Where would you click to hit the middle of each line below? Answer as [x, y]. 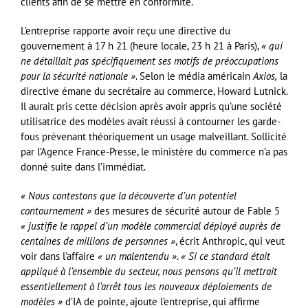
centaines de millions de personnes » [98, 241]
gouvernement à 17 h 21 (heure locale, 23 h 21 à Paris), [141, 46]
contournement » [56, 211]
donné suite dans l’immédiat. [83, 167]
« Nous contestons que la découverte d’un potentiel [129, 196]
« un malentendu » [137, 256]
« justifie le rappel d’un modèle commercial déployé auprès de [151, 226]
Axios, [265, 76]
